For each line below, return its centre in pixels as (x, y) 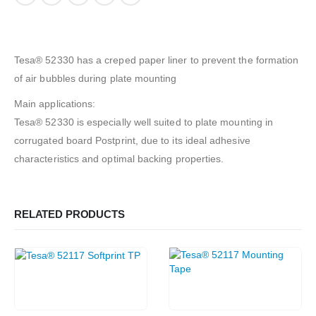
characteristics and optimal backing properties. (119, 158)
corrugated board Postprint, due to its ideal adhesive (132, 140)
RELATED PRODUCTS (69, 214)
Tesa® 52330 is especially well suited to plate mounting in (144, 122)
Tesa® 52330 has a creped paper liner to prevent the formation (157, 60)
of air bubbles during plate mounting (96, 78)
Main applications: (55, 103)
